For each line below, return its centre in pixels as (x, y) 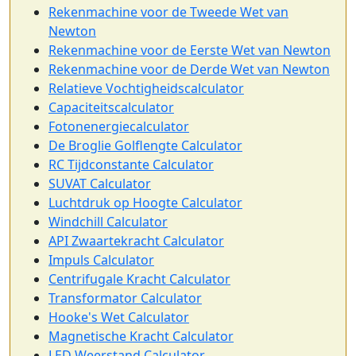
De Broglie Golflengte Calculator (145, 145)
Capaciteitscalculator (111, 107)
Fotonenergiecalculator (119, 126)
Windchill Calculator (108, 222)
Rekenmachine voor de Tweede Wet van (168, 12)
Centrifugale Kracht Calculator (139, 279)
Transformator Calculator (125, 298)
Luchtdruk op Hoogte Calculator (145, 203)
